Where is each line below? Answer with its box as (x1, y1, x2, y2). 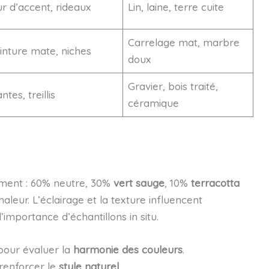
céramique (128, 97, 179, 109)
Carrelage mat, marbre (128, 36, 240, 49)
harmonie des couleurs (73, 243, 183, 256)
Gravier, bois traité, (128, 80, 218, 92)
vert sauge (113, 177, 165, 189)
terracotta (190, 177, 240, 189)
